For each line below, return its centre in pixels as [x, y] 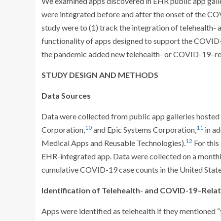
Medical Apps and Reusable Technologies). [113, 143]
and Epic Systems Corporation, [144, 129]
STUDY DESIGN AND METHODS [100, 75]
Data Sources [66, 95]
